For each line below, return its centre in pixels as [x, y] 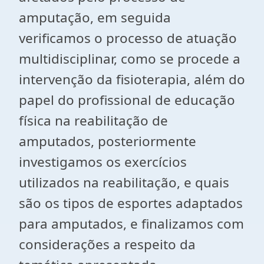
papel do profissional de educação [127, 100]
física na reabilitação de [93, 121]
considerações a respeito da [107, 244]
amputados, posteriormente [108, 141]
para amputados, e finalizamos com [131, 224]
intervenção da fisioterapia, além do [132, 79]
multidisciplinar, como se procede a [130, 59]
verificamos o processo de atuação [128, 38]
